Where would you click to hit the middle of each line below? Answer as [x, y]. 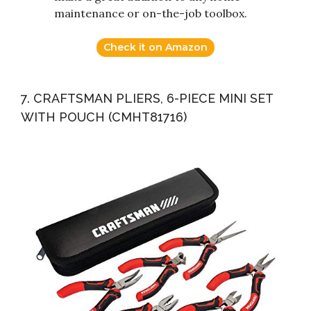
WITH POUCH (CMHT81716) [104, 117]
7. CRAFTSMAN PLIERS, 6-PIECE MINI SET [147, 98]
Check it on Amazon [155, 47]
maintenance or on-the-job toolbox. [151, 13]
